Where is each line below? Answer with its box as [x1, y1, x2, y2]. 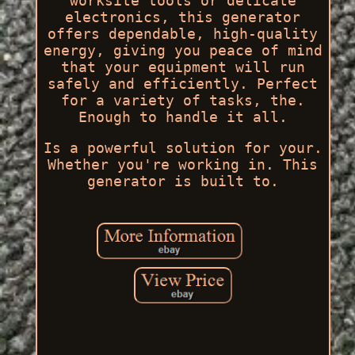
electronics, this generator [65, 8, 301, 25]
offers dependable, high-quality [48, 25, 319, 42]
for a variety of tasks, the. [60, 91, 305, 109]
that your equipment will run [60, 58, 305, 75]
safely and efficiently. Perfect [48, 74, 319, 92]
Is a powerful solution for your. [43, 139, 323, 156]
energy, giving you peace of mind [43, 41, 323, 59]
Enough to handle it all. [78, 108, 288, 125]
